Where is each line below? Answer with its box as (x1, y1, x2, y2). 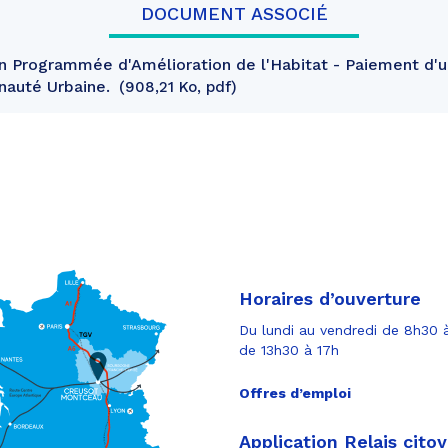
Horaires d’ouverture (239, 287, 421, 309)
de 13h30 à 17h (239, 341, 339, 358)
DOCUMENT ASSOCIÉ (140, 3, 328, 24)
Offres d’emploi (239, 384, 351, 401)
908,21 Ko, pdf (125, 78, 231, 96)
